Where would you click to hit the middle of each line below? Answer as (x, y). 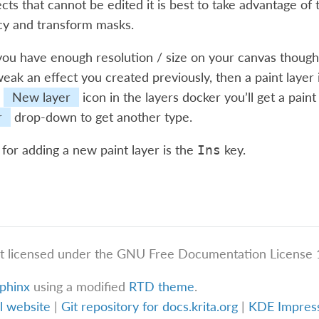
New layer (41, 98)
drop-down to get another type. (101, 117)
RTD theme (161, 286)
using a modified (79, 286)
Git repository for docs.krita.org (151, 306)
